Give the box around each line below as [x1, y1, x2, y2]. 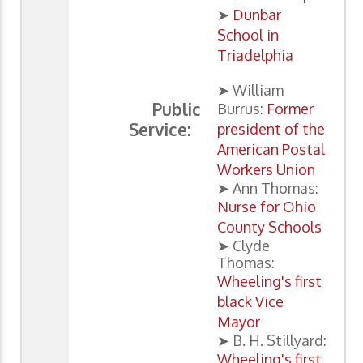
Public [152, 98, 201, 121]
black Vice [217, 293, 284, 311]
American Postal [217, 140, 325, 159]
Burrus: [217, 100, 267, 118]
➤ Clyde [217, 237, 270, 255]
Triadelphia [217, 46, 293, 65]
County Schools [217, 218, 322, 237]
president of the [217, 120, 325, 139]
